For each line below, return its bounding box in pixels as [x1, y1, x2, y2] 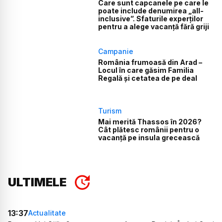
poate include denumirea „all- [98, 6, 204, 15]
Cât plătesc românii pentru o [98, 125, 200, 134]
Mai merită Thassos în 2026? [98, 117, 202, 126]
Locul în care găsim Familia [98, 65, 194, 74]
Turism [98, 107, 122, 115]
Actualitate [28, 209, 66, 218]
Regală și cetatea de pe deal [98, 73, 198, 82]
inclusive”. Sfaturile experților [98, 14, 204, 23]
